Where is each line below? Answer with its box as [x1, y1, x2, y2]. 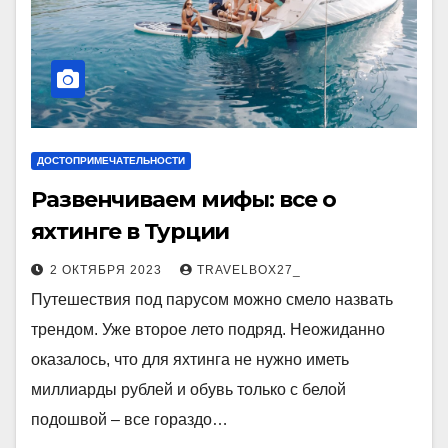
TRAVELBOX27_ [197, 263, 301, 277]
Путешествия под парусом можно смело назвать [31, 291, 393, 308]
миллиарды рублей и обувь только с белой [31, 381, 346, 398]
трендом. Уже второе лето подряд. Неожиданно [31, 321, 385, 338]
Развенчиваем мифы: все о [31, 186, 336, 213]
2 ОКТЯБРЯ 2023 [50, 263, 166, 277]
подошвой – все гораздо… [31, 411, 228, 428]
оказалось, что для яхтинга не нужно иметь [31, 351, 349, 368]
